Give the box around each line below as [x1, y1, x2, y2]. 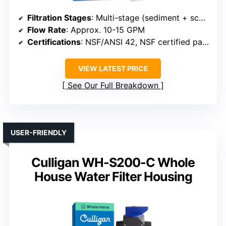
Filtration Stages [27, 13, 91, 23]
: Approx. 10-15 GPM [66, 25, 145, 35]
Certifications [27, 37, 81, 47]
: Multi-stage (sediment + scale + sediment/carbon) [91, 13, 199, 23]
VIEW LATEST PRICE [78, 64, 148, 73]
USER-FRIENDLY [11, 128, 67, 137]
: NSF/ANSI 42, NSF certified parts [81, 37, 202, 47]
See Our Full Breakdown [68, 80, 158, 91]
